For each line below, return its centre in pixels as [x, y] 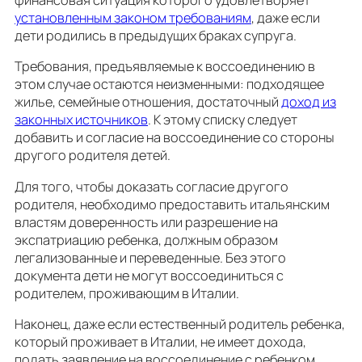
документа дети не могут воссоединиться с [149, 275]
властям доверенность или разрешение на [146, 222]
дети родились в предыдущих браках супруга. [157, 36]
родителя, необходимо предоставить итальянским [172, 204]
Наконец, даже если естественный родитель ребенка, [180, 324]
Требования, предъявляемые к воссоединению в [165, 67]
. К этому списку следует [223, 120]
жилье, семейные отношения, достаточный [148, 102]
